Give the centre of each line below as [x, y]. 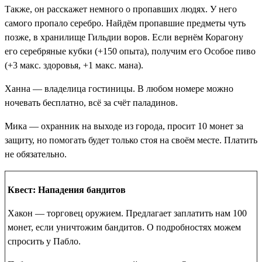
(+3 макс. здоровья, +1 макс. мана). [74, 65]
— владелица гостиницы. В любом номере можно [132, 89]
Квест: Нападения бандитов [67, 190]
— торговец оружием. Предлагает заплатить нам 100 [140, 213]
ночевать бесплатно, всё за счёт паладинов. [91, 103]
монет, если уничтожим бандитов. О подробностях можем [124, 227]
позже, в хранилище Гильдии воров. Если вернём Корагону [124, 37]
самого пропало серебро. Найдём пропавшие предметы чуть [125, 23]
